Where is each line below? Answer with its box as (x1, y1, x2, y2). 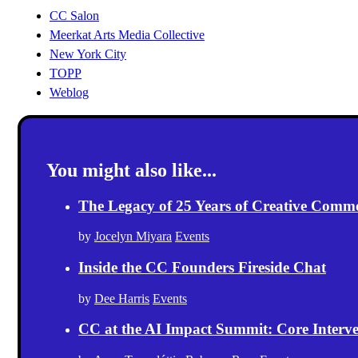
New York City (50, 46, 126, 61)
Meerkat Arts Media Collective (50, 27, 205, 42)
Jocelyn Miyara (94, 229, 172, 244)
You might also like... (46, 159, 217, 181)
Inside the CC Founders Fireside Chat (78, 258, 326, 276)
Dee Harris (94, 291, 149, 305)
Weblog (50, 85, 89, 99)
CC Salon (50, 8, 99, 22)
